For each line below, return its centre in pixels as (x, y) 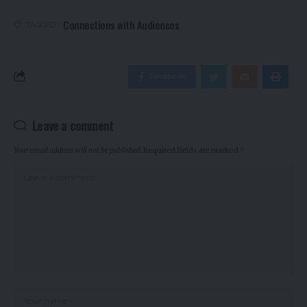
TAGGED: (41, 24)
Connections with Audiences (121, 24)
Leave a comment (73, 125)
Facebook (168, 76)
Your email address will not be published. (78, 150)
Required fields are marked (192, 150)
